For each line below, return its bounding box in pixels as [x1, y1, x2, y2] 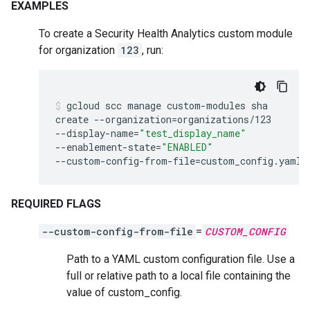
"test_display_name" [139, 127, 246, 140]
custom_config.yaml [201, 154, 302, 167]
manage [127, 99, 161, 112]
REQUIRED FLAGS [11, 197, 101, 210]
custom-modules [167, 99, 246, 112]
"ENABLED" [161, 140, 213, 154]
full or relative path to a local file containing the [66, 269, 291, 282]
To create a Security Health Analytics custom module [39, 27, 293, 40]
